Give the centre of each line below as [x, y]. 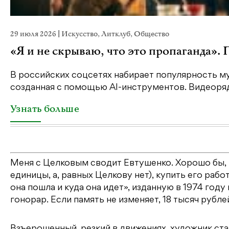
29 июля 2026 [34, 34]
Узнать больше [45, 109]
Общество [152, 34]
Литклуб [116, 34]
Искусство [79, 34]
